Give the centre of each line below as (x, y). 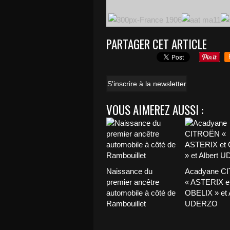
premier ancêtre (133, 182)
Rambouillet (126, 204)
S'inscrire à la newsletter (147, 84)
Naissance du (129, 171)
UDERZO (201, 204)
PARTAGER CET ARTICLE (157, 44)
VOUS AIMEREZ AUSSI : (155, 110)
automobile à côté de (141, 193)
